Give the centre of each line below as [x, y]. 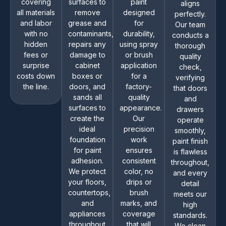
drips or [139, 182]
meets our [190, 194]
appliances [87, 213]
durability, [139, 33]
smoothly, [190, 130]
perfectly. [190, 14]
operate [190, 120]
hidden [36, 44]
